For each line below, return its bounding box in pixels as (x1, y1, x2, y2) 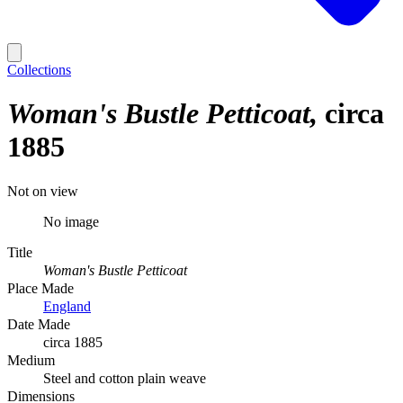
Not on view (7, 183, 78, 199)
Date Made (7, 316, 70, 332)
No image (43, 213, 99, 229)
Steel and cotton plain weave (43, 370, 206, 386)
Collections (7, 62, 71, 77)
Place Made (7, 280, 74, 296)
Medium (7, 352, 55, 368)
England (43, 298, 91, 314)
